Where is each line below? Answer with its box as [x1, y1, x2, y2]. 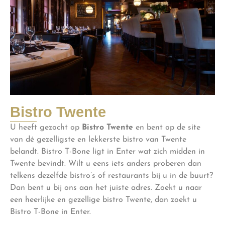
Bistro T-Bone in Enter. [10, 207, 91, 216]
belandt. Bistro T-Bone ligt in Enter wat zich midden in [10, 147, 205, 156]
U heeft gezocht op [10, 123, 82, 132]
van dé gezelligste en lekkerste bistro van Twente [10, 135, 186, 144]
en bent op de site [133, 123, 200, 132]
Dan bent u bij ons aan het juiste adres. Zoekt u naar [10, 183, 202, 192]
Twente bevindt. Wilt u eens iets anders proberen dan [10, 159, 201, 168]
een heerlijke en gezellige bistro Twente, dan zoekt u [10, 195, 197, 204]
